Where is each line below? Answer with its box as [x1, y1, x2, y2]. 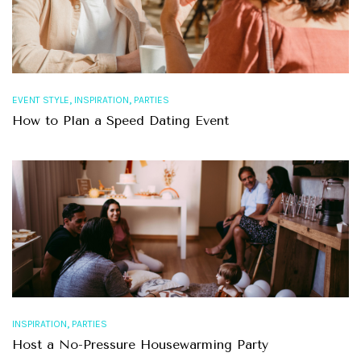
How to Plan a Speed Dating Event [12, 113, 229, 129]
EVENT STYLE [12, 94, 69, 106]
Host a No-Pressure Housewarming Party [12, 337, 268, 353]
